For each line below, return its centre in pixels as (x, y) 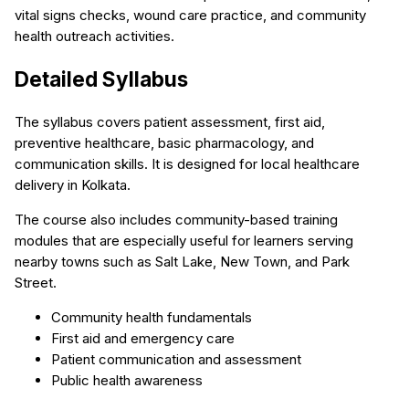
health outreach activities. (94, 36)
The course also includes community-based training (176, 220)
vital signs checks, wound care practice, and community (190, 15)
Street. (36, 283)
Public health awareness (127, 381)
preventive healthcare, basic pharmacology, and (164, 143)
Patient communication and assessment (176, 360)
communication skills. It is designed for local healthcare (187, 164)
